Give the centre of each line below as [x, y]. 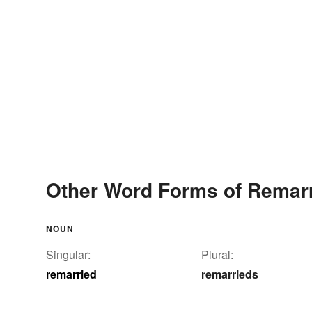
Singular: [68, 254]
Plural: [217, 254]
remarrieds [230, 274]
